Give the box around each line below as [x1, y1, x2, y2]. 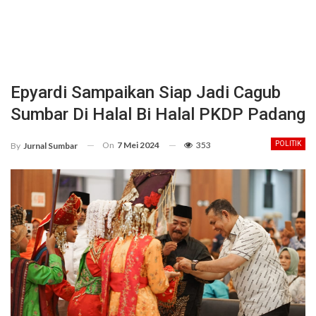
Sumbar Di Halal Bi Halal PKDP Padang [11, 104, 305, 124]
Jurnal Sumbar [23, 140, 78, 151]
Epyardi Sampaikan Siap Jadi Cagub [11, 83, 281, 102]
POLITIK [275, 140, 301, 147]
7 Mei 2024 [117, 140, 159, 150]
